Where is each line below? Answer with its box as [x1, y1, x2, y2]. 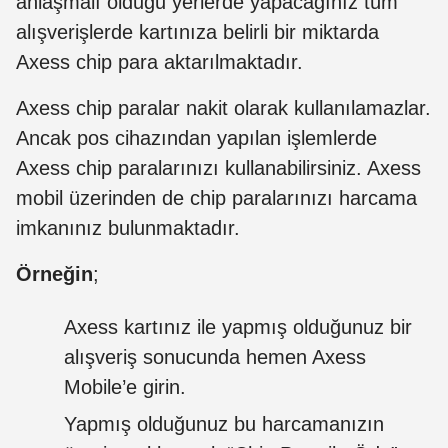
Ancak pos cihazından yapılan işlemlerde [16, 126, 377, 149]
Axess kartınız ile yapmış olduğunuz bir [64, 315, 412, 338]
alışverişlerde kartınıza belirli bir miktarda [16, 20, 379, 43]
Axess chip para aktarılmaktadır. [16, 50, 303, 73]
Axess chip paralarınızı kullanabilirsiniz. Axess [16, 156, 421, 179]
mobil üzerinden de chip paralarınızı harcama [16, 186, 417, 209]
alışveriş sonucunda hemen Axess [64, 345, 366, 368]
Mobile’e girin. [64, 375, 186, 398]
